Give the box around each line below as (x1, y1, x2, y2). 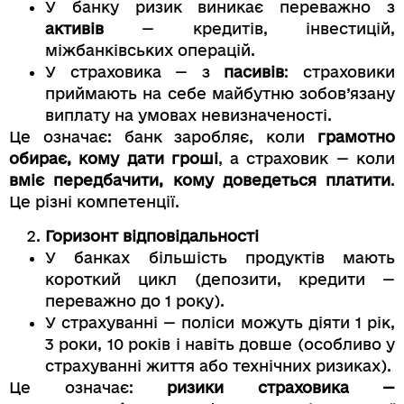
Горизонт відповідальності (45, 227, 259, 245)
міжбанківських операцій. (45, 41, 255, 59)
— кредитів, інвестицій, (104, 19, 395, 37)
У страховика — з (45, 62, 225, 80)
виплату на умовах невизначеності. (45, 106, 332, 124)
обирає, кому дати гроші (9, 149, 218, 167)
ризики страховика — (167, 379, 395, 397)
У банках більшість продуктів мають (45, 249, 395, 267)
